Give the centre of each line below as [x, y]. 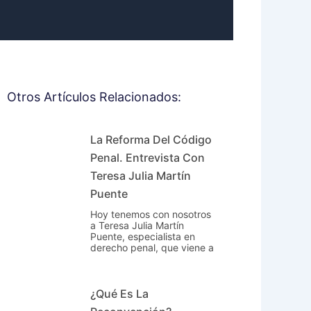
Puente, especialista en [142, 236]
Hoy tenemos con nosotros [150, 214]
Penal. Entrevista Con [147, 158]
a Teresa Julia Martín [137, 225]
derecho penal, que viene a [152, 247]
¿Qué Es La [119, 294]
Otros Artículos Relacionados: [94, 97]
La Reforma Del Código [151, 140]
